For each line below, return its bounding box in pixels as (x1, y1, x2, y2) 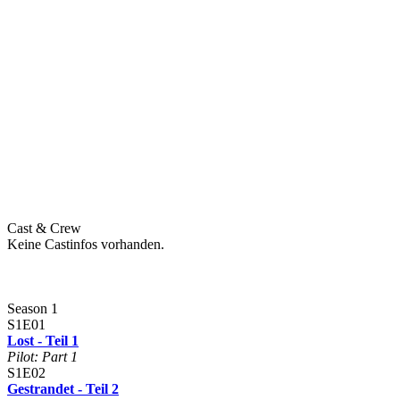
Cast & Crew (7, 221, 81, 237)
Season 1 (7, 300, 58, 316)
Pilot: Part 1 (7, 348, 78, 364)
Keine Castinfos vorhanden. (7, 237, 164, 253)
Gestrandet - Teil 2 (7, 380, 119, 396)
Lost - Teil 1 (7, 332, 79, 348)
